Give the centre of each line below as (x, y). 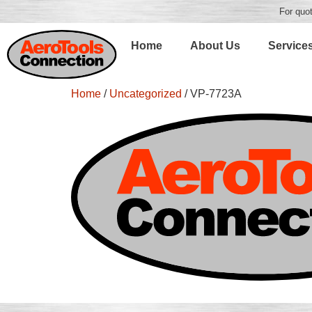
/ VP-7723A (212, 93)
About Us (216, 46)
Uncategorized (146, 93)
